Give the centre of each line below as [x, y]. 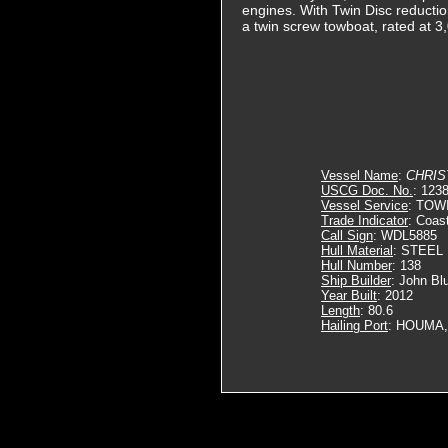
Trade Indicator [364, 220]
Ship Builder [356, 280]
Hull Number [356, 265]
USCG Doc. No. [367, 190]
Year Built [349, 295]
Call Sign [347, 235]
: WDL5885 [405, 235]
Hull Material [357, 250]
